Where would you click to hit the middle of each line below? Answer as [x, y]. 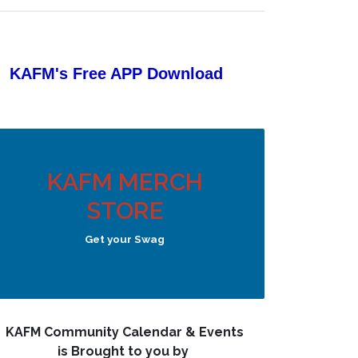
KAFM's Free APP [76, 73]
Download [185, 73]
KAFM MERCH [125, 181]
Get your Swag [125, 239]
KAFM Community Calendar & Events [125, 332]
